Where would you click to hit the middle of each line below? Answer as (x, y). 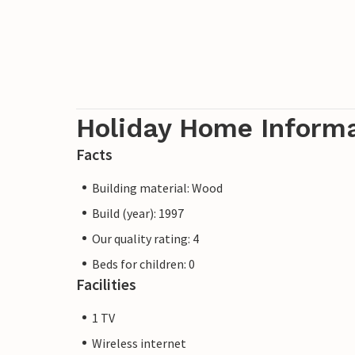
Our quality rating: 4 (145, 238)
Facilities (106, 284)
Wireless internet (139, 343)
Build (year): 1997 (138, 213)
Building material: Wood (157, 187)
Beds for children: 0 (143, 263)
